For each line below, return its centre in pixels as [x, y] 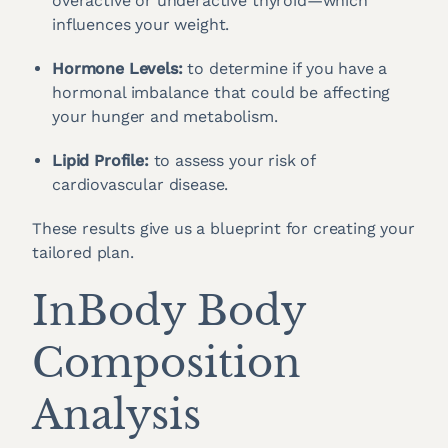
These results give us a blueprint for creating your [223, 228]
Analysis [116, 414]
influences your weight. [141, 24]
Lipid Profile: [100, 160]
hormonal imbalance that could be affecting [221, 92]
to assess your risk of [232, 160]
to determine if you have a [285, 68]
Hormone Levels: [117, 68]
